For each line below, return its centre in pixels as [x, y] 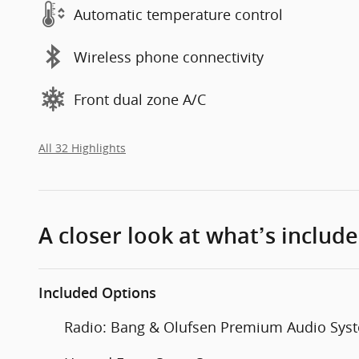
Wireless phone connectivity [169, 56]
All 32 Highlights [82, 149]
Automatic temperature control [178, 14]
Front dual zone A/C [140, 99]
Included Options [97, 293]
